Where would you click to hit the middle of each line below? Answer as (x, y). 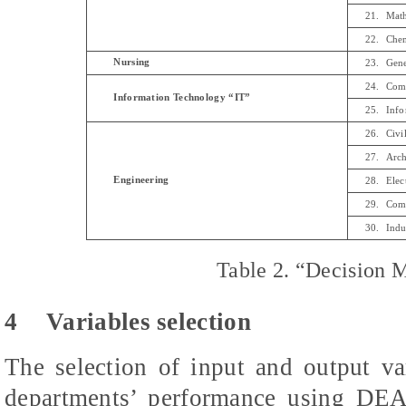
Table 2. (253, 269)
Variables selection (149, 321)
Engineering (141, 179)
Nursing (132, 62)
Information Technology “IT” (182, 97)
